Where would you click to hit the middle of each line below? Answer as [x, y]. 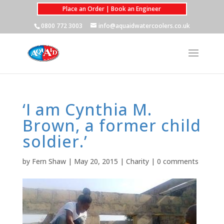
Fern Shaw [49, 161]
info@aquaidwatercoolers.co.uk [144, 26]
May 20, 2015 [96, 161]
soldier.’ [55, 141]
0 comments [177, 161]
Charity [137, 161]
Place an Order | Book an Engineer [112, 9]
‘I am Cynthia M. [87, 109]
